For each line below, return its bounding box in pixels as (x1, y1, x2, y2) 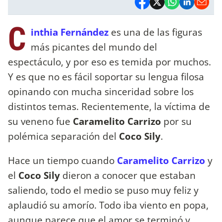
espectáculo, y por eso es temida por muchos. (8, 55, 211, 68)
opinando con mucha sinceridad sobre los (8, 84, 194, 98)
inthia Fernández (31, 25, 109, 39)
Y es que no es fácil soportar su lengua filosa (8, 69, 204, 83)
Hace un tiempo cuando (8, 153, 117, 167)
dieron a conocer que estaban (60, 168, 196, 182)
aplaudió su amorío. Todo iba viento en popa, (8, 198, 209, 212)
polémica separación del (8, 129, 119, 143)
